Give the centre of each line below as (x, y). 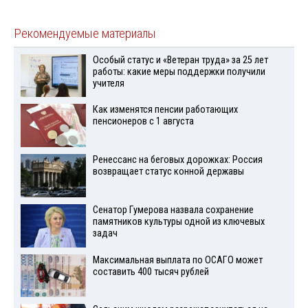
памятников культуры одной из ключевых (178, 221)
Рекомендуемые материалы (85, 33)
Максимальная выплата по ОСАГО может (177, 260)
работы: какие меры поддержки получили (179, 71)
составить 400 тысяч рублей (151, 272)
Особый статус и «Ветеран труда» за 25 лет (180, 60)
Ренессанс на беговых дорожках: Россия (177, 160)
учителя (108, 83)
